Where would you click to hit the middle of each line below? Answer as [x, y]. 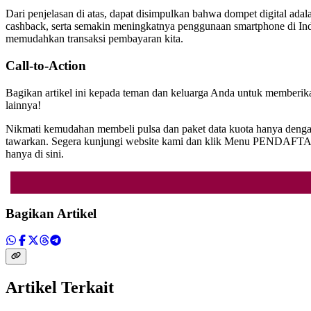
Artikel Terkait [60, 287]
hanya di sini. [35, 153]
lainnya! [23, 105]
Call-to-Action [46, 65]
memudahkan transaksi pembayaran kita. [94, 39]
